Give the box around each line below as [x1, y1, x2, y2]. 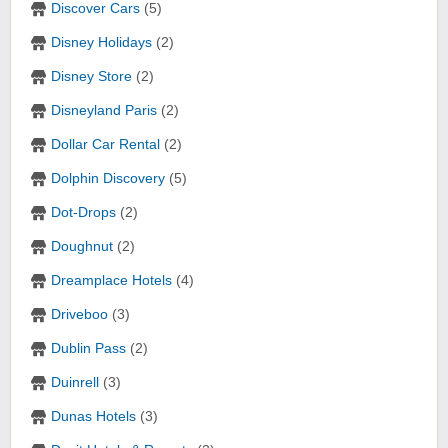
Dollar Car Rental [51, 137, 160, 153]
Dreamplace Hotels [51, 273, 172, 289]
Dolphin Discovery [51, 171, 165, 187]
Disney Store [51, 69, 132, 85]
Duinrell [51, 375, 99, 391]
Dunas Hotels [51, 409, 136, 425]
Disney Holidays [51, 35, 152, 51]
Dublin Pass [51, 341, 126, 357]
